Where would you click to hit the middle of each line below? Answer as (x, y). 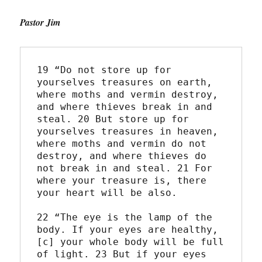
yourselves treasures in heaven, (128, 132)
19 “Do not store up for (104, 70)
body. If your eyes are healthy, (128, 230)
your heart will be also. (107, 193)
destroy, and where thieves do (122, 156)
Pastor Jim (40, 23)
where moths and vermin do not (122, 144)
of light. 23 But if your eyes (122, 254)
